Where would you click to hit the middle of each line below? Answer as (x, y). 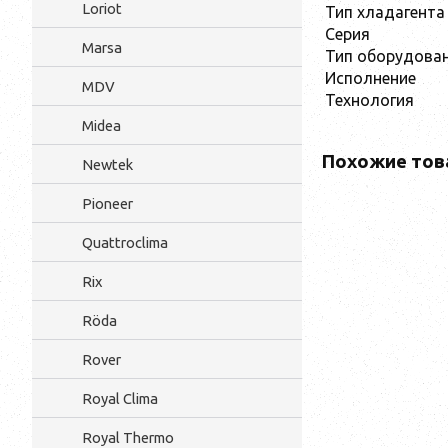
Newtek (107, 164)
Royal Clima (120, 398)
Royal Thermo (128, 437)
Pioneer (107, 203)
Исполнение (370, 77)
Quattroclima (125, 242)
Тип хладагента (385, 11)
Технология (369, 99)
